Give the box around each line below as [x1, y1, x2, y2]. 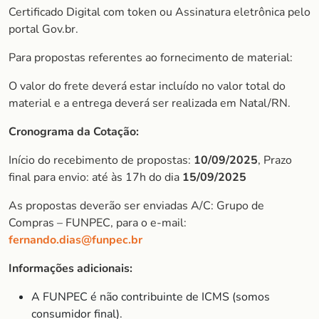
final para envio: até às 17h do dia [9, 169, 182, 185]
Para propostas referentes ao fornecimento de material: [9, 50, 293, 66]
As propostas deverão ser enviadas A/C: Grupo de [9, 198, 264, 214]
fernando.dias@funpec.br [9, 232, 142, 248]
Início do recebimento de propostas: [9, 152, 194, 168]
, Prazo [258, 152, 292, 168]
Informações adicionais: [9, 261, 132, 276]
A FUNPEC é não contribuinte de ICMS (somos [31, 289, 270, 305]
